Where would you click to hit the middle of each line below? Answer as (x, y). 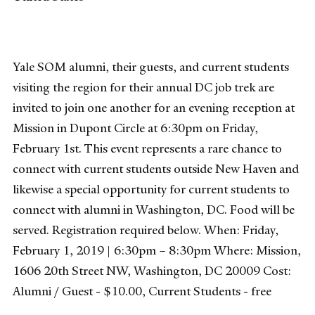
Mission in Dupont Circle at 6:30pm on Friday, (135, 128)
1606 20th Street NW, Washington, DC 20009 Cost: (152, 270)
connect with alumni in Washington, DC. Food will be (154, 209)
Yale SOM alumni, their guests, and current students (151, 66)
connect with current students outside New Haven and (156, 168)
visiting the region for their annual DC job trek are (143, 87)
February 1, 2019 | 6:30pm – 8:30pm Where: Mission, (157, 250)
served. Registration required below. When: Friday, (146, 230)
